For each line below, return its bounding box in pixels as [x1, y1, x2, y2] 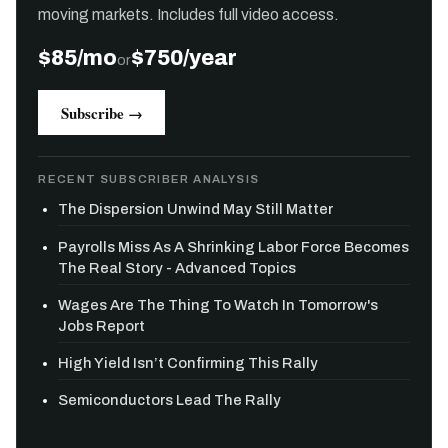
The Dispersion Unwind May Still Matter [58, 201, 334, 218]
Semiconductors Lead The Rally [58, 392, 282, 409]
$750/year [131, 46, 238, 70]
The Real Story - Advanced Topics [58, 259, 297, 276]
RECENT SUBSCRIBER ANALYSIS [38, 173, 260, 186]
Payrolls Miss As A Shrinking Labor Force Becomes [58, 238, 410, 255]
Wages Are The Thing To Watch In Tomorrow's [58, 296, 379, 313]
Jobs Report [58, 317, 146, 334]
